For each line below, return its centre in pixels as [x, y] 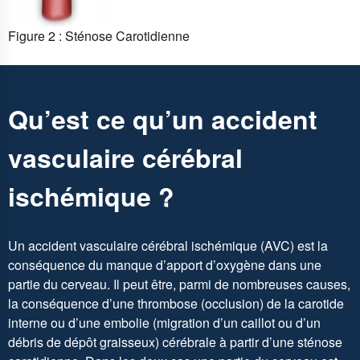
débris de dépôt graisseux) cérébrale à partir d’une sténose [175, 342]
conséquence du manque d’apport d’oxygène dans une [165, 265]
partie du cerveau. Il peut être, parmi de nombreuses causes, [179, 284]
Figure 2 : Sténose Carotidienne [99, 36]
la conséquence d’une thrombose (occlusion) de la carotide [176, 304]
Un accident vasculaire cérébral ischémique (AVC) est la [168, 246]
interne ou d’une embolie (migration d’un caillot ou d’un [164, 323]
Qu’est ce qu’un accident [163, 119]
